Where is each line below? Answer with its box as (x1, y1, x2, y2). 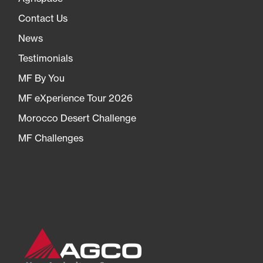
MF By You (18, 72, 65, 84)
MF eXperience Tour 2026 (18, 92, 133, 104)
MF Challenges (18, 131, 83, 144)
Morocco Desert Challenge (18, 112, 136, 124)
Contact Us (18, 12, 68, 24)
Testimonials (18, 52, 73, 64)
